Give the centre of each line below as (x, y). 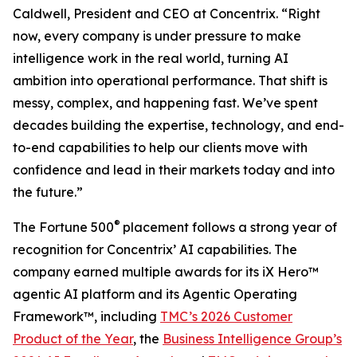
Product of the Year (73, 339)
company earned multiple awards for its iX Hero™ (166, 272)
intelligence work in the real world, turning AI (151, 58)
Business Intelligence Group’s (252, 339)
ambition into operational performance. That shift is (170, 80)
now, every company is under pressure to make (157, 36)
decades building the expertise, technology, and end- (178, 125)
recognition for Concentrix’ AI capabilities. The (155, 249)
